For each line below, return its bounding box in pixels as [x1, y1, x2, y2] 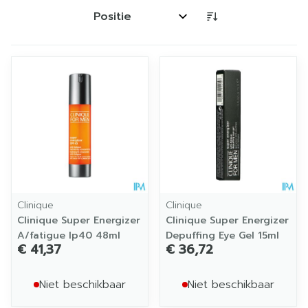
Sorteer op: [87, 14, 153, 31]
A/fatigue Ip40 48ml [17, 228, 120, 243]
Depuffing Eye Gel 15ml [166, 228, 279, 243]
